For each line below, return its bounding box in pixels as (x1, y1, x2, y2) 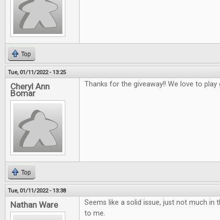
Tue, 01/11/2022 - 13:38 (8, 187, 66, 194)
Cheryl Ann (10, 82, 50, 91)
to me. (84, 209, 105, 218)
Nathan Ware (10, 200, 58, 210)
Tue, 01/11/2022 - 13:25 (8, 69, 66, 76)
